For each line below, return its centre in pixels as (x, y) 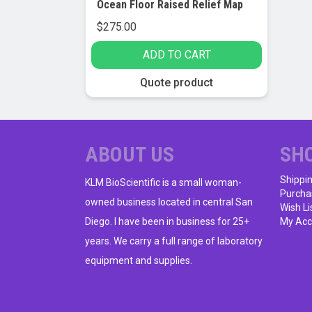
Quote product (177, 83)
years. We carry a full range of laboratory (174, 241)
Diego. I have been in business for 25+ (167, 222)
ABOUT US (130, 155)
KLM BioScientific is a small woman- (163, 183)
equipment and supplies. (139, 261)
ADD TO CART (177, 55)
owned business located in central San (169, 202)
